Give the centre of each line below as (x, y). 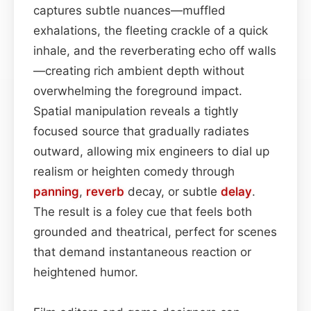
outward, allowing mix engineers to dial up (151, 151)
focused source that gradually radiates (141, 131)
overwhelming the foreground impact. (138, 91)
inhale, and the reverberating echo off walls (155, 50)
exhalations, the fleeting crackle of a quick (151, 30)
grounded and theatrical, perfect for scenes (155, 232)
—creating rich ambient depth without (139, 70)
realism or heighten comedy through (134, 171)
